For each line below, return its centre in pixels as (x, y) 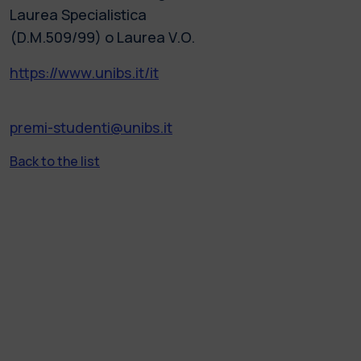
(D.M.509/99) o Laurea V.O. (102, 37)
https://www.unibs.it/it (84, 72)
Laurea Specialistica (78, 14)
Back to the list (55, 161)
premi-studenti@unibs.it (91, 127)
